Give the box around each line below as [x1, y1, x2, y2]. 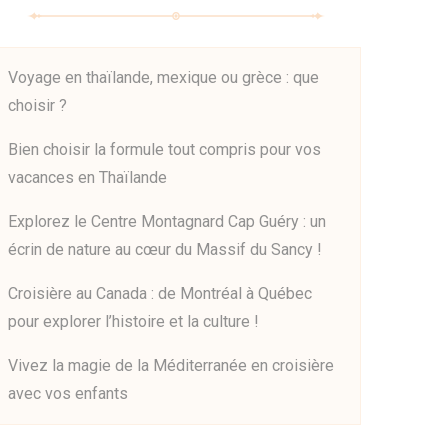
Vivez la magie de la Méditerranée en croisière [8, 356, 334, 375]
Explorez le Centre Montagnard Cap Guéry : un [8, 212, 326, 231]
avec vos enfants [8, 384, 128, 403]
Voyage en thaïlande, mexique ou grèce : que [8, 68, 319, 87]
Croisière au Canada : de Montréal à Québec [8, 284, 312, 303]
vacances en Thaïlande [8, 168, 167, 187]
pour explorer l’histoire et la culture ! [8, 312, 259, 331]
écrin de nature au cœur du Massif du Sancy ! [8, 240, 322, 259]
